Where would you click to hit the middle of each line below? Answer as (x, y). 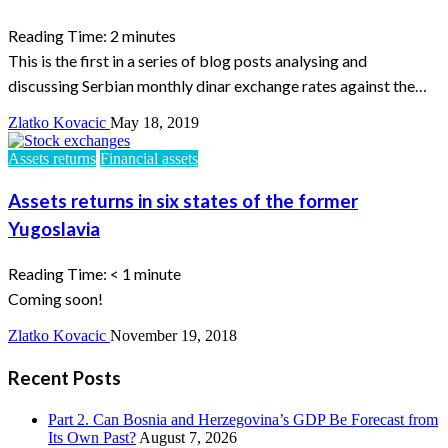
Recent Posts (64, 377)
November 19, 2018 (173, 336)
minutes (149, 35)
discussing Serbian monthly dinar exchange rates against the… (217, 85)
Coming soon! (55, 299)
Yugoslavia (54, 228)
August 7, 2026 (188, 437)
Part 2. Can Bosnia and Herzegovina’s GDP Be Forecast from (243, 419)
